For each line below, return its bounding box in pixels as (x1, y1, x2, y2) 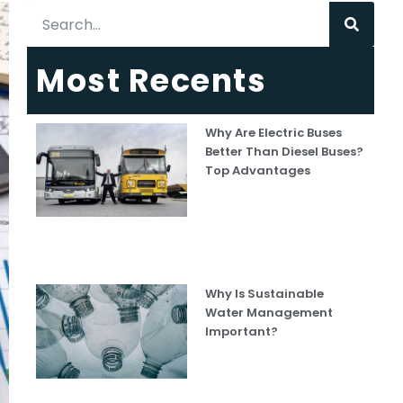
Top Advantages (205, 162, 311, 179)
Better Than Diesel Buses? (205, 143, 364, 160)
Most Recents (36, 58, 267, 103)
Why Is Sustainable (205, 285, 325, 303)
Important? (205, 323, 279, 341)
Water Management (205, 304, 334, 322)
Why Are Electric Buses (205, 124, 343, 141)
